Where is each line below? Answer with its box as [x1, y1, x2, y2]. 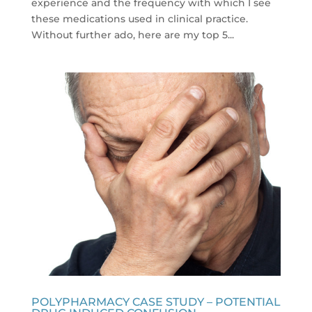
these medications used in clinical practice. [31, 12, 248, 25]
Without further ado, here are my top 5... [31, 28, 234, 41]
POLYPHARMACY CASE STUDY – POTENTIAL [31, 295, 281, 309]
